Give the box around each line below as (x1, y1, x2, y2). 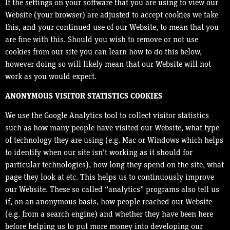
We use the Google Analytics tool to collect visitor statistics (5, 112, 209, 121)
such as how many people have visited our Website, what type (5, 124, 219, 133)
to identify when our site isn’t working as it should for (5, 149, 193, 158)
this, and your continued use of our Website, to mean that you (5, 23, 219, 32)
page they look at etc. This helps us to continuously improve (5, 174, 214, 182)
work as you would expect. (5, 72, 97, 81)
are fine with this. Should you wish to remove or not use (5, 35, 198, 44)
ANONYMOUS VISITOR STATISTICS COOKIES (5, 92, 162, 101)
